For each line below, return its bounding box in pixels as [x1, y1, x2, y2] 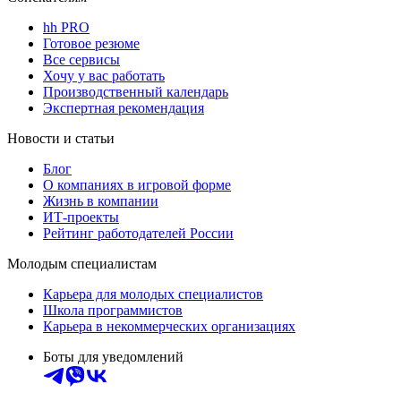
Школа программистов [43, 302, 183, 318]
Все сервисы [43, 51, 120, 67]
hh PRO [43, 19, 90, 35]
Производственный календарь [43, 83, 228, 99]
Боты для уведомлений [43, 348, 183, 364]
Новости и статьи [7, 130, 115, 146]
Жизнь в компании [43, 192, 158, 209]
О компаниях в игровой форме [43, 176, 231, 192]
